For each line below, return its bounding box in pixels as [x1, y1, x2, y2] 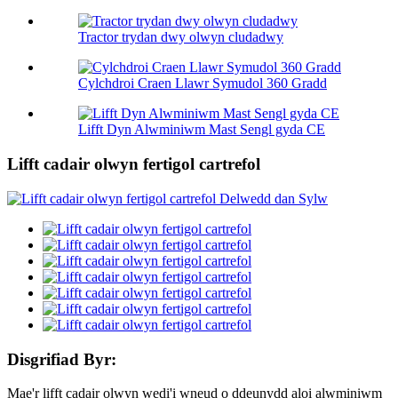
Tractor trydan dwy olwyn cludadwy [78, 29, 283, 45]
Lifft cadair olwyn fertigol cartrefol [7, 155, 260, 174]
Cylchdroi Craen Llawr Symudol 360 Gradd [78, 76, 327, 92]
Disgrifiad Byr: [7, 349, 116, 369]
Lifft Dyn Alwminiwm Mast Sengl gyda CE [78, 122, 325, 138]
